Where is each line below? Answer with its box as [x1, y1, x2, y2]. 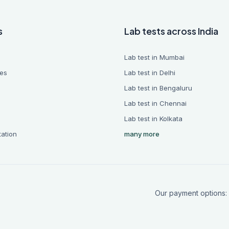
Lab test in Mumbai [124, 53, 185, 61]
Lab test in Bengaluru [124, 84, 192, 92]
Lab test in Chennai [124, 99, 187, 107]
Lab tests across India [124, 25, 218, 37]
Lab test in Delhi [124, 68, 175, 77]
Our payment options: [154, 189, 227, 197]
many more [124, 130, 159, 138]
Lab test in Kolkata [124, 114, 182, 123]
